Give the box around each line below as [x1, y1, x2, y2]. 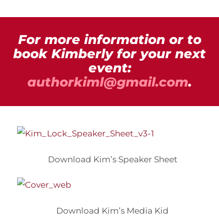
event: [88, 60, 131, 76]
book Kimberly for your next [13, 46, 206, 62]
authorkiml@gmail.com [27, 74, 188, 90]
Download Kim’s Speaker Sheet [47, 154, 177, 165]
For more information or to [18, 32, 201, 48]
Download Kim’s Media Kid [56, 205, 169, 216]
